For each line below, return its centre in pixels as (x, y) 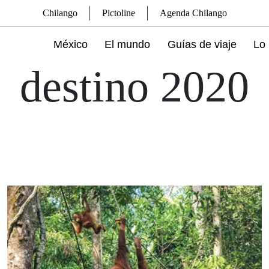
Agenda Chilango (193, 13)
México (71, 44)
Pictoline (118, 13)
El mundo (128, 44)
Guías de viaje (202, 44)
